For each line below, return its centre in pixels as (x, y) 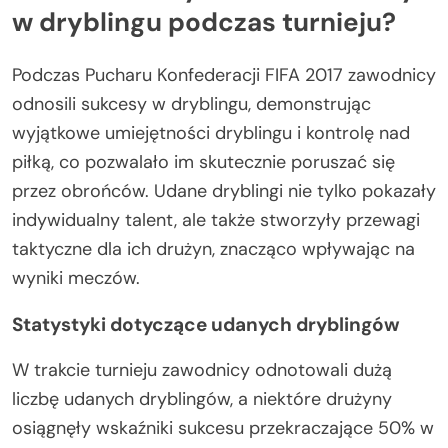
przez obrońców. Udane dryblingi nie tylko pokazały (224, 190)
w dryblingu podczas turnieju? (204, 21)
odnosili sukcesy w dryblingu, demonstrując (191, 103)
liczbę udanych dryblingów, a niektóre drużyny (202, 398)
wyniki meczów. (76, 277)
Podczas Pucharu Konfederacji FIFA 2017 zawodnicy (224, 74)
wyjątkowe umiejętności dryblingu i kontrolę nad (211, 132)
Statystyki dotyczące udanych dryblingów (206, 324)
